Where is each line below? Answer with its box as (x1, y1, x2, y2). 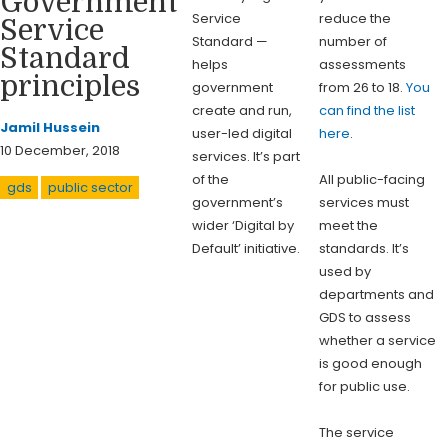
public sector (47, 178, 133, 198)
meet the (318, 215, 378, 235)
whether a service (318, 330, 436, 350)
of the (192, 169, 230, 189)
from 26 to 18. (318, 77, 406, 97)
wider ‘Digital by (192, 215, 295, 235)
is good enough (318, 353, 422, 373)
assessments (318, 54, 406, 74)
